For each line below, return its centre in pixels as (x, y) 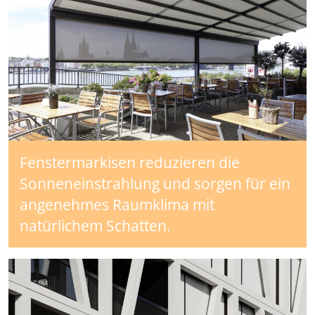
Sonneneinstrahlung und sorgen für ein (155, 184)
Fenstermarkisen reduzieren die (130, 163)
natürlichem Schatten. (95, 226)
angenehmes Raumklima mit (117, 205)
